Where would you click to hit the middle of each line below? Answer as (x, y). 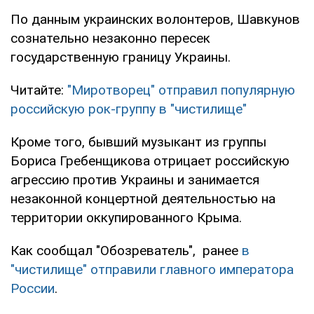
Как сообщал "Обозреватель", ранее (126, 250)
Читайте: (39, 90)
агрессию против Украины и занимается (135, 179)
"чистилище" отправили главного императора (152, 269)
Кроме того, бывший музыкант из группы (138, 142)
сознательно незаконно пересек (110, 38)
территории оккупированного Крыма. (126, 217)
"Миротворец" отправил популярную (181, 90)
